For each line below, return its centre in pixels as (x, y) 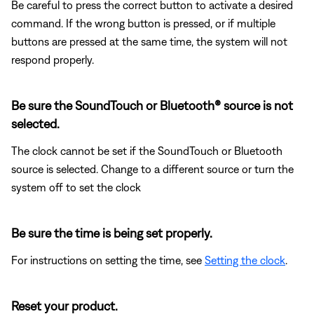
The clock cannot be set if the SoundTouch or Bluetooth (147, 151)
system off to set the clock (76, 187)
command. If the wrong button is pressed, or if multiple (143, 23)
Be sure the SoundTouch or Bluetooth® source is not (152, 106)
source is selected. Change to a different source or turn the (152, 169)
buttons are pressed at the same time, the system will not (149, 42)
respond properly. (53, 60)
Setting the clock (245, 260)
